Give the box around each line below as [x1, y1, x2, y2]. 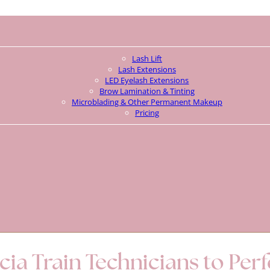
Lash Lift [131, 53, 162, 64]
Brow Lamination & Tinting [99, 86, 195, 97]
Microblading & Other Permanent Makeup [71, 96, 222, 108]
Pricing [134, 107, 159, 119]
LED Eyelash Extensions [105, 75, 189, 86]
